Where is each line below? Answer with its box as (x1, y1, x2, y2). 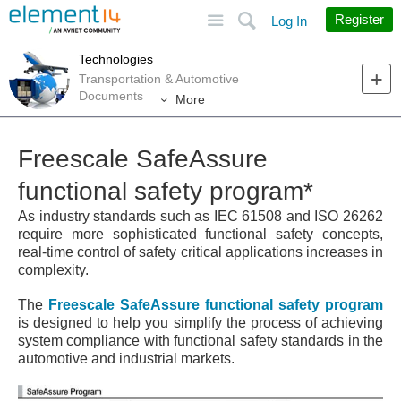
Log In (271, 13, 307, 29)
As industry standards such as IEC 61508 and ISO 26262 (18, 209, 383, 225)
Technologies (79, 51, 153, 66)
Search (294, 5, 334, 20)
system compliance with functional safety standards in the (18, 333, 383, 349)
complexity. (18, 262, 89, 278)
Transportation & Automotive (79, 71, 239, 86)
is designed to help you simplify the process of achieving (18, 315, 383, 331)
